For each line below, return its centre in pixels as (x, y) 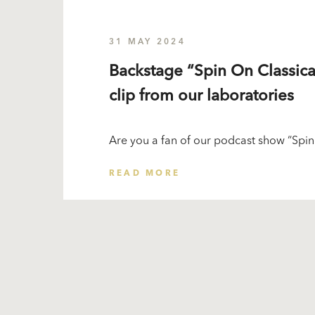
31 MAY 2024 (147, 42)
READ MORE (144, 174)
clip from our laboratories (201, 96)
